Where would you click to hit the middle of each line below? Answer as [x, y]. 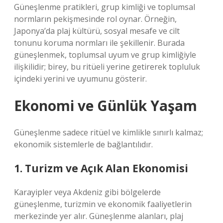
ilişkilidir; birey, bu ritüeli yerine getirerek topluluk [107, 67]
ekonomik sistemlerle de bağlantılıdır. [83, 144]
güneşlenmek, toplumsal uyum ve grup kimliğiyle [105, 55]
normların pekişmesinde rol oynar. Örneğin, [95, 19]
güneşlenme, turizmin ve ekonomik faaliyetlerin [103, 204]
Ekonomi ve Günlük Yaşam [106, 106]
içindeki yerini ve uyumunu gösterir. [80, 79]
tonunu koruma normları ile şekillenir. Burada [99, 43]
